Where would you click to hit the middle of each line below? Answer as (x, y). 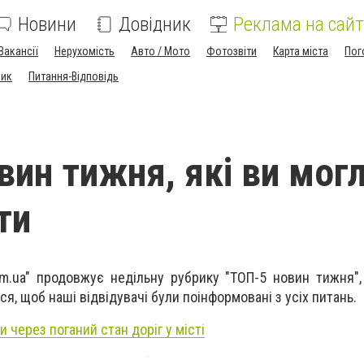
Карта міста (301, 51)
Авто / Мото (160, 51)
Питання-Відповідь (74, 76)
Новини (47, 24)
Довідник (155, 24)
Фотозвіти (232, 51)
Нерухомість (84, 51)
